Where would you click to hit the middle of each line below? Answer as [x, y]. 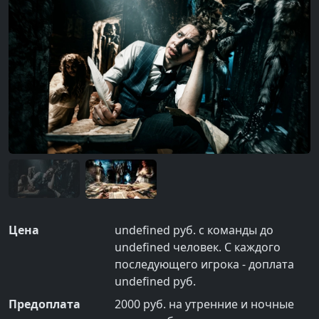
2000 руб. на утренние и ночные [205, 304]
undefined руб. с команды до [194, 230]
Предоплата [45, 304]
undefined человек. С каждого [198, 247]
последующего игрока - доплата [205, 265]
